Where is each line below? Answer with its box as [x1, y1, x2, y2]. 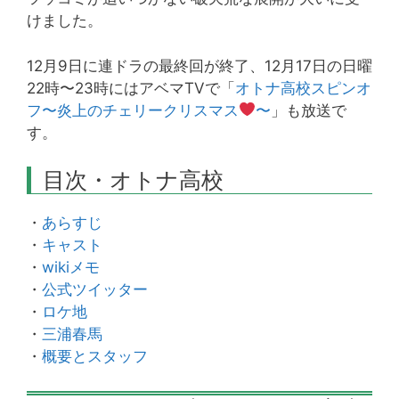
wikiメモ [42, 258, 100, 277]
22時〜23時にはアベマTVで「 [27, 78, 235, 97]
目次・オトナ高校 [42, 167, 224, 194]
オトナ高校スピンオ [235, 78, 371, 97]
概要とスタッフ [42, 347, 148, 366]
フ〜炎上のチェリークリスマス [27, 101, 239, 119]
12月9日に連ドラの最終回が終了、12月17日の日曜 [27, 56, 372, 75]
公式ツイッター [42, 281, 148, 299]
